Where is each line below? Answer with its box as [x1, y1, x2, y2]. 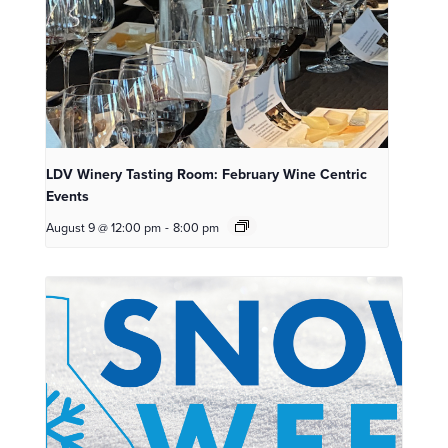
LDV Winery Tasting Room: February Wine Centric [46, 164, 367, 186]
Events [46, 186, 89, 208]
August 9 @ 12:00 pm [46, 218, 161, 238]
